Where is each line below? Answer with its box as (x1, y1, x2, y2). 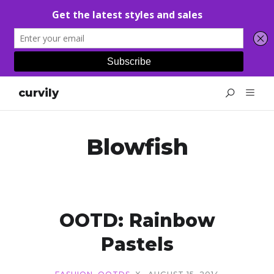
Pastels (100, 233, 174, 256)
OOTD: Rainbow (59, 209, 215, 232)
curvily (18, 86, 59, 100)
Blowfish (86, 133, 188, 160)
